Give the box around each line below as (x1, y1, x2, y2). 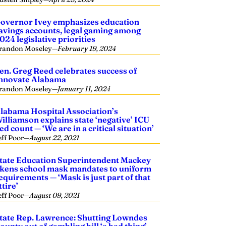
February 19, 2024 (58, 44, 117, 53)
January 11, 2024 (58, 84, 111, 93)
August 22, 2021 (29, 133, 80, 142)
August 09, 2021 (29, 191, 80, 200)
